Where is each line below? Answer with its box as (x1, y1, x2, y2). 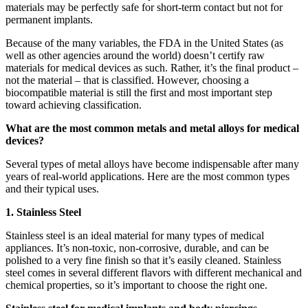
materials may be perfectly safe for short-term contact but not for (5, 1, 283, 13)
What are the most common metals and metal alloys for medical (5, 122, 299, 134)
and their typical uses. (5, 183, 99, 195)
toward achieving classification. (5, 99, 142, 111)
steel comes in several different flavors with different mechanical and (5, 267, 302, 278)
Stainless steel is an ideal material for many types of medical (5, 230, 264, 241)
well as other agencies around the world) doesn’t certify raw (5, 49, 265, 61)
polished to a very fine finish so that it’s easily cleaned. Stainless (5, 254, 281, 266)
